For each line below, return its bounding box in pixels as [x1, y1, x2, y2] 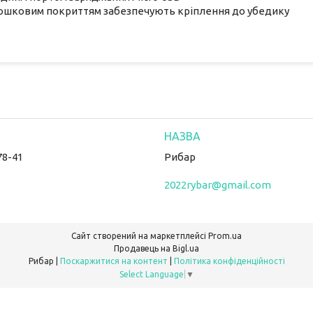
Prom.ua [208, 231, 242, 240]
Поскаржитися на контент [59, 256, 168, 265]
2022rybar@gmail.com [163, 178, 271, 191]
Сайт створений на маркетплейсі [71, 231, 208, 240]
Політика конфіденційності [173, 256, 285, 265]
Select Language [119, 269, 184, 279]
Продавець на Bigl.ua [114, 243, 199, 253]
